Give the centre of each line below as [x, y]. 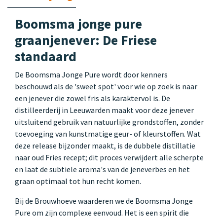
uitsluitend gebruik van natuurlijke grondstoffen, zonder [109, 122]
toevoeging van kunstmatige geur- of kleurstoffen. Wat [108, 133]
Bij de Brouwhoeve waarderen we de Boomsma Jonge [104, 201]
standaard [46, 56]
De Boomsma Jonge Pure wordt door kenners [91, 74]
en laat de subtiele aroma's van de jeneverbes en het [102, 169]
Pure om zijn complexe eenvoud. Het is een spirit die [102, 212]
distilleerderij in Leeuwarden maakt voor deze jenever [104, 110]
